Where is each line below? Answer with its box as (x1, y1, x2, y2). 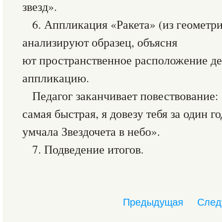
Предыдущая (123, 197, 183, 208)
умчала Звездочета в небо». (22, 123, 160, 139)
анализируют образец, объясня (22, 34, 177, 50)
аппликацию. (22, 70, 89, 86)
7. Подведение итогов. (32, 141, 144, 157)
